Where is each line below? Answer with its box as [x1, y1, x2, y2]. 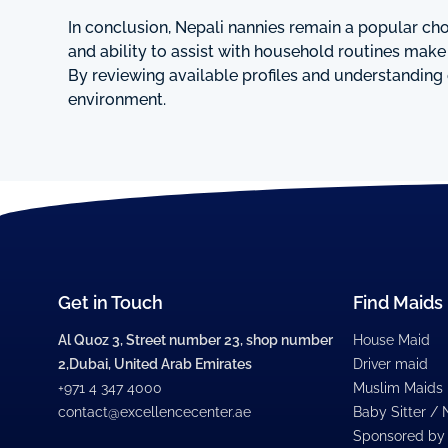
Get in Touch [58, 292, 163, 314]
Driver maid [353, 356, 429, 373]
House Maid [353, 332, 431, 349]
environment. [68, 89, 166, 109]
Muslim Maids [353, 380, 444, 397]
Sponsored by [353, 428, 446, 445]
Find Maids [353, 292, 444, 314]
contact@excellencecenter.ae [58, 404, 251, 421]
